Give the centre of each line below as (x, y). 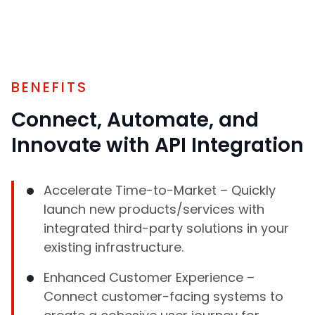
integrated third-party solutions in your (166, 228)
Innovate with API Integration (157, 145)
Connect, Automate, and (135, 120)
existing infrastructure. (114, 247)
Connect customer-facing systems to (163, 296)
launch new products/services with (154, 209)
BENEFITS (50, 87)
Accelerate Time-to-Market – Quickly (160, 190)
